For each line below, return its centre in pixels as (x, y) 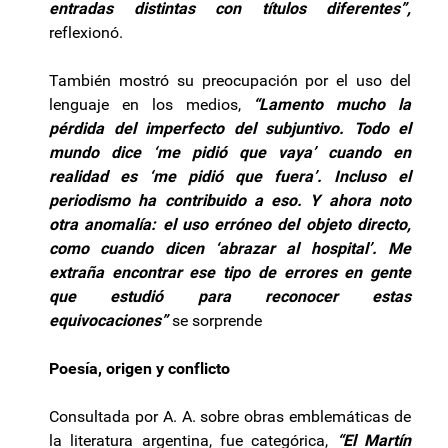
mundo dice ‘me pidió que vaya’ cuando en (230, 152)
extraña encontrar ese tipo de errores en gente (230, 272)
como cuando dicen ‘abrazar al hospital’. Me (230, 248)
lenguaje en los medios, (151, 104)
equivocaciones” (108, 320)
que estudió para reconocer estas (230, 296)
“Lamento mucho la (332, 104)
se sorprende (215, 320)
